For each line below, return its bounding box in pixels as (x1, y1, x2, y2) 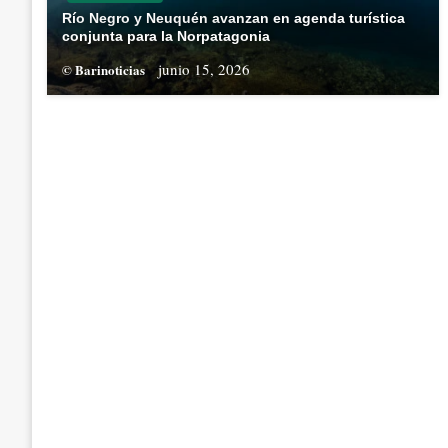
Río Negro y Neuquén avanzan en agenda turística (62, 10, 405, 27)
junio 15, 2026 (158, 59, 250, 80)
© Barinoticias (62, 60, 148, 80)
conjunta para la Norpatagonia (62, 28, 270, 45)
